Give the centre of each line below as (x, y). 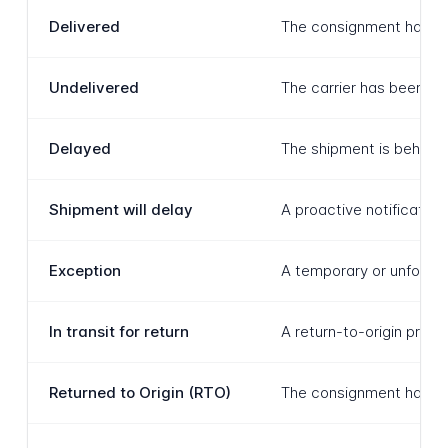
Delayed (79, 149)
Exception (84, 271)
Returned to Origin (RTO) (139, 393)
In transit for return (118, 332)
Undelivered (93, 88)
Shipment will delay (120, 210)
